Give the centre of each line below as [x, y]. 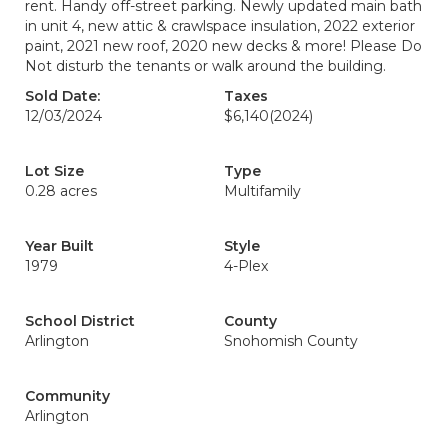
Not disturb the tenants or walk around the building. [205, 66]
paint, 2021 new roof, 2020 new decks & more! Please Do [223, 46]
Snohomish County [291, 341]
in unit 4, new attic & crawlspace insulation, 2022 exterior [220, 26]
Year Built [59, 246]
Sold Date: [62, 96]
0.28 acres [61, 191]
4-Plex [246, 266]
